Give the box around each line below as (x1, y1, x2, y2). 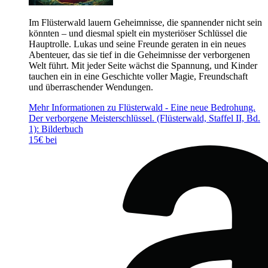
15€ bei (29, 134, 57, 145)
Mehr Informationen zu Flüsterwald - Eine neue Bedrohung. (29, 102, 255, 112)
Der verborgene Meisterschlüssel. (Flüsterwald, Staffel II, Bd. (29, 112, 260, 123)
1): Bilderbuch (29, 123, 83, 134)
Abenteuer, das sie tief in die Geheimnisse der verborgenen (29, 49, 250, 60)
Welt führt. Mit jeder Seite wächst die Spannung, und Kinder (29, 60, 257, 71)
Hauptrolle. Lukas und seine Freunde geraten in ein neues (29, 38, 246, 49)
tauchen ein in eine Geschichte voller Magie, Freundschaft (29, 71, 248, 81)
